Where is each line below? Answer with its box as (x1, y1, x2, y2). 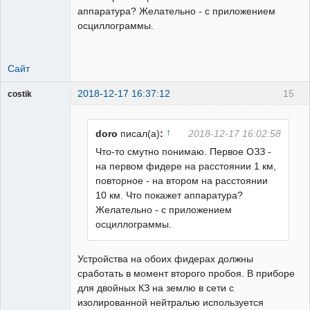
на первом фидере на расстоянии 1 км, (95, 161, 277, 172)
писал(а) (120, 128, 161, 140)
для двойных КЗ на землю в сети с (77, 282, 234, 294)
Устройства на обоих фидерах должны (77, 253, 253, 265)
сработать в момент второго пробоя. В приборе (77, 268, 295, 280)
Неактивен (18, 154, 62, 165)
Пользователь (8, 139, 64, 149)
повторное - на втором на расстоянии (95, 175, 268, 187)
